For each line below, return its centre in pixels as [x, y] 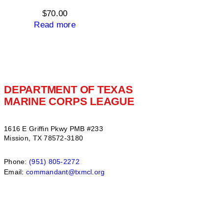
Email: [15, 172]
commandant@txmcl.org [65, 172]
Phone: [16, 161]
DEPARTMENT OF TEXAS [69, 90]
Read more [55, 25]
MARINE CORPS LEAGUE [69, 102]
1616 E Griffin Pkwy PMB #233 [54, 129]
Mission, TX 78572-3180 [44, 138]
